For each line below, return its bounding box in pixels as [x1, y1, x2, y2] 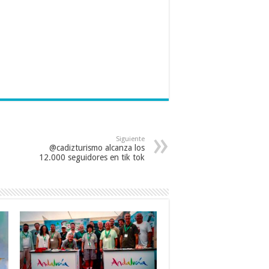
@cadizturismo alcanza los [49, 142, 145, 153]
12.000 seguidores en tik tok [39, 152, 145, 162]
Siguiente [116, 134, 145, 143]
